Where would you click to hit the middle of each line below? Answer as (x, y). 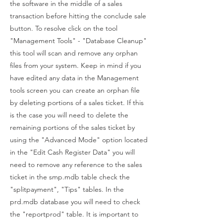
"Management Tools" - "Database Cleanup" (78, 41)
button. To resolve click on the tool (64, 28)
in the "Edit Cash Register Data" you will (72, 152)
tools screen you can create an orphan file (75, 90)
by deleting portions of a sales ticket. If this (77, 103)
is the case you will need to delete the (69, 115)
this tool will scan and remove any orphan (74, 53)
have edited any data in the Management (74, 78)
